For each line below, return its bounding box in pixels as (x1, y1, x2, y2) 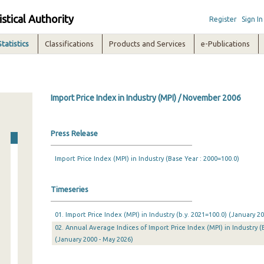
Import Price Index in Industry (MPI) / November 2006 (50, 93, 241, 103)
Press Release (50, 129, 98, 137)
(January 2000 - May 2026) (54, 236, 133, 243)
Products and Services (109, 39, 186, 48)
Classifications (45, 39, 94, 48)
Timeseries (50, 185, 88, 193)
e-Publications (201, 39, 250, 48)
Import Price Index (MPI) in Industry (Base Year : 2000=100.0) (54, 155, 239, 162)
